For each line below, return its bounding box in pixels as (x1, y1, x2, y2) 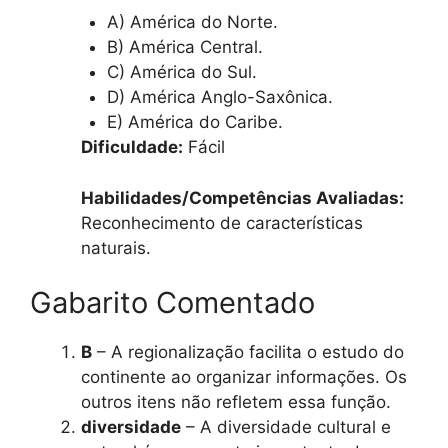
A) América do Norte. (106, 12, 278, 33)
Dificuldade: (81, 137, 183, 158)
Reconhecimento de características (81, 212, 363, 233)
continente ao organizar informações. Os (81, 367, 407, 388)
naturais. (81, 237, 151, 258)
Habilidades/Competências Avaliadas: (81, 187, 404, 208)
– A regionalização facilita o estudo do (92, 342, 404, 363)
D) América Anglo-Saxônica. (106, 87, 333, 108)
